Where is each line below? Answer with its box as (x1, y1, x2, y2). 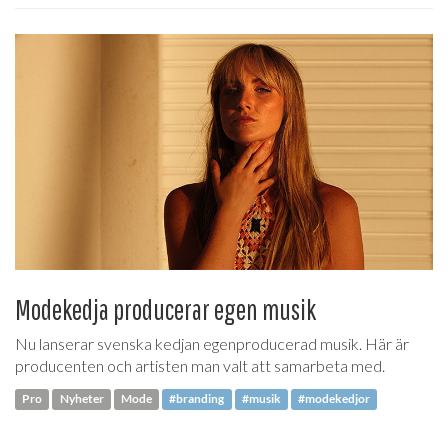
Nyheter (59, 391, 104, 407)
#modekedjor (298, 391, 371, 407)
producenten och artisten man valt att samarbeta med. (15, 355, 385, 375)
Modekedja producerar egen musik (15, 292, 316, 326)
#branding (169, 391, 225, 407)
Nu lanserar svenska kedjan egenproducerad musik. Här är (15, 333, 409, 353)
